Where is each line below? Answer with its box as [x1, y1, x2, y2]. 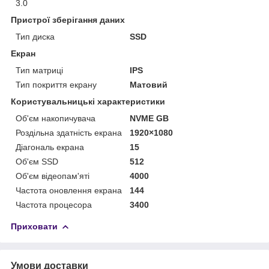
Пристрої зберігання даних [11, 14, 125, 25]
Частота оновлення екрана [16, 185, 122, 195]
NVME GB [130, 113, 169, 123]
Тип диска [16, 31, 55, 41]
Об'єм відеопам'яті [16, 171, 89, 181]
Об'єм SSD [16, 156, 58, 166]
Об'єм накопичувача [16, 113, 95, 123]
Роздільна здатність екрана [16, 127, 122, 138]
